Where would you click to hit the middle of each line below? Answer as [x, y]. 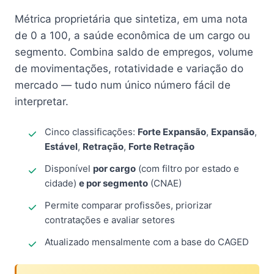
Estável [61, 146]
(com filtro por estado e [187, 168]
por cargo [114, 168]
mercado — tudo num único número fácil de [123, 85]
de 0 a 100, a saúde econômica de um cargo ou [132, 35]
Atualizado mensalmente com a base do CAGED [147, 242]
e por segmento [113, 183]
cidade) [62, 183]
